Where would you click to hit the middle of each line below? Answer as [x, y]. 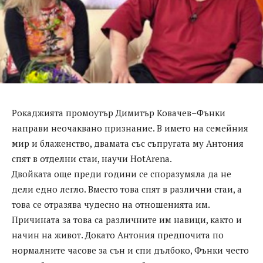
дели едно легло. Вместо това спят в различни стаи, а [127, 189]
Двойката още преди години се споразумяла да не [122, 174]
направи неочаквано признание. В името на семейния [130, 128]
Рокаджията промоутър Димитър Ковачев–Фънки [119, 113]
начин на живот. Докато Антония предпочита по [118, 235]
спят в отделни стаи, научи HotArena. [92, 159]
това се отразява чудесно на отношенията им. [111, 205]
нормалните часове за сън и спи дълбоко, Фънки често [130, 250]
